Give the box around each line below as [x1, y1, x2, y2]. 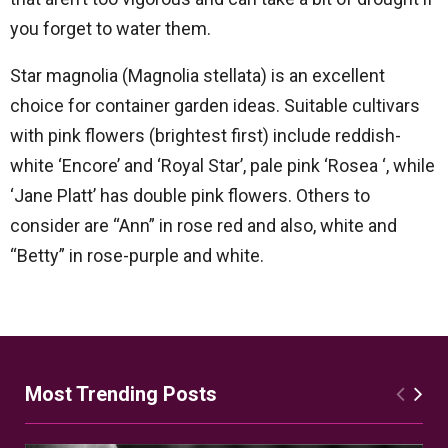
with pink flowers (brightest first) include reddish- [10, 125, 401, 147]
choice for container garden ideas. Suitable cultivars [10, 95, 420, 117]
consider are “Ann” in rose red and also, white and [10, 215, 397, 237]
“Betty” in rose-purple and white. [10, 245, 264, 267]
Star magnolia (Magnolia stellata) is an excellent [10, 65, 385, 87]
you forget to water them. [10, 18, 211, 40]
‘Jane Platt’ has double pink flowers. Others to [10, 185, 370, 207]
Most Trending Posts [25, 382, 217, 407]
